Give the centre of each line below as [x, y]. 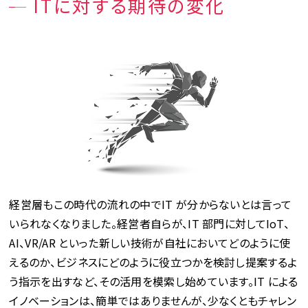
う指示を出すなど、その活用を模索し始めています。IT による [154, 281]
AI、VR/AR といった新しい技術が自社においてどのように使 [150, 243]
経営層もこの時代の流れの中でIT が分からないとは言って [151, 204]
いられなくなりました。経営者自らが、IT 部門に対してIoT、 [150, 223]
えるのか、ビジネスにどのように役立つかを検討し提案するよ [153, 262]
